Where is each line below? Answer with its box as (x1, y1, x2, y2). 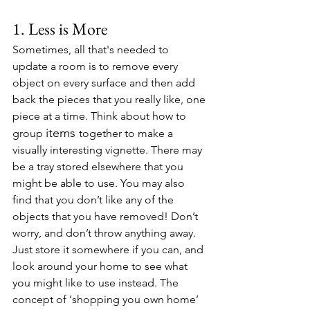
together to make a (79, 127, 176, 140)
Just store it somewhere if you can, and (12, 243, 206, 256)
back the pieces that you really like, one (12, 93, 208, 106)
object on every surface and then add (12, 76, 198, 89)
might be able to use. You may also (12, 176, 188, 190)
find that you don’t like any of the (12, 193, 176, 206)
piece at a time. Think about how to (12, 109, 189, 122)
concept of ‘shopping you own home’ (12, 293, 201, 306)
